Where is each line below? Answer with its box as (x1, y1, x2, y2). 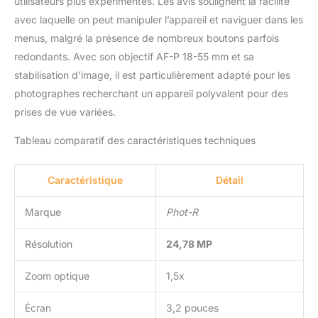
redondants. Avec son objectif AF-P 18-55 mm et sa (14, 50, 254, 62)
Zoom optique (25, 269, 89, 282)
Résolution (25, 237, 72, 250)
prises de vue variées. (14, 105, 116, 118)
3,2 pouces (166, 301, 219, 314)
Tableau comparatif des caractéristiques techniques (14, 133, 256, 146)
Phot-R (166, 205, 198, 218)
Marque (25, 205, 61, 218)
